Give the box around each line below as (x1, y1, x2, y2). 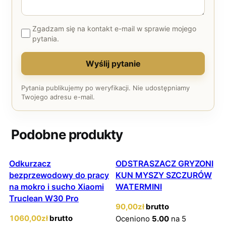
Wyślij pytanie (85, 58, 141, 69)
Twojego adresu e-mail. (21, 93, 95, 101)
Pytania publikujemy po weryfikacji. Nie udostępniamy (21, 84, 190, 92)
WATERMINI (116, 182, 162, 192)
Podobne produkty (11, 127, 123, 143)
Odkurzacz (9, 158, 51, 169)
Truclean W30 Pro (9, 193, 79, 204)
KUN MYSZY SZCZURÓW (116, 170, 212, 181)
